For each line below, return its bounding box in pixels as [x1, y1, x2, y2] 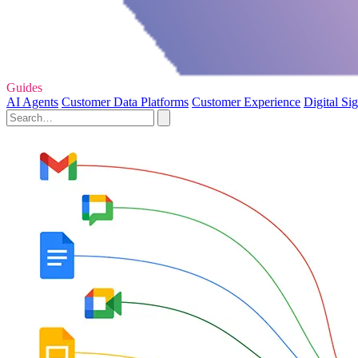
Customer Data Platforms [62, 95, 189, 109]
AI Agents [6, 95, 58, 109]
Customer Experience [192, 95, 300, 109]
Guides [6, 81, 42, 95]
